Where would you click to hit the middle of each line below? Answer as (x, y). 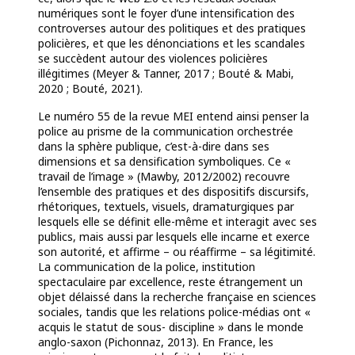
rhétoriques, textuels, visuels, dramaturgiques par (166, 207)
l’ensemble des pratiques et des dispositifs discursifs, (174, 192)
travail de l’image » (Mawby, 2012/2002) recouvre (164, 177)
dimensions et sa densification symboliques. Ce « (164, 162)
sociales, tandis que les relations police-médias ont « (174, 312)
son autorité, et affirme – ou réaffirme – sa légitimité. (177, 252)
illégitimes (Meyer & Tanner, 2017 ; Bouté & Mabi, (166, 74)
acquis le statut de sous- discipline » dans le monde (171, 327)
